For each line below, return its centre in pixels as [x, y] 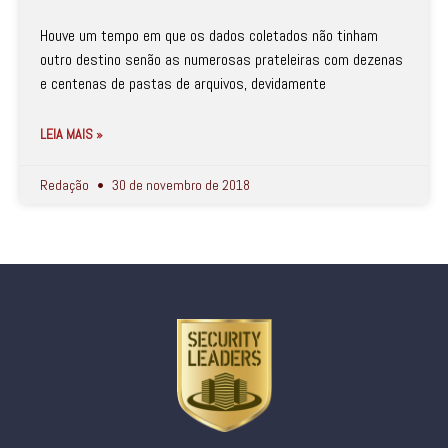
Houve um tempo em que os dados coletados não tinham [209, 35]
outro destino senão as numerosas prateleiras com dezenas [221, 59]
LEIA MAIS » [71, 134]
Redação [66, 185]
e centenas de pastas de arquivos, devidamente [183, 83]
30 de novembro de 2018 [179, 185]
